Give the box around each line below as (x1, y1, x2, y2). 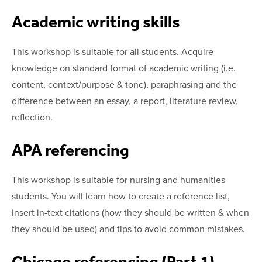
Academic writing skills (12, 12, 180, 32)
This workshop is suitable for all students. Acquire (12, 45, 213, 58)
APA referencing (12, 140, 132, 160)
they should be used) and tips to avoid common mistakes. (12, 222, 245, 236)
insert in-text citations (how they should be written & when (12, 206, 249, 219)
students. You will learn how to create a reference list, (12, 189, 230, 203)
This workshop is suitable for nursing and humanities (12, 173, 225, 187)
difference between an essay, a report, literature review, (12, 94, 238, 108)
